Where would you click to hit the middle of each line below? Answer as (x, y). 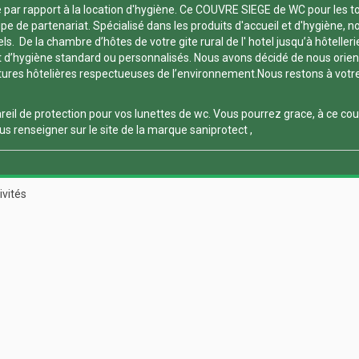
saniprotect (219, 129)
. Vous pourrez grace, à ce (274, 113)
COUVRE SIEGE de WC (252, 9)
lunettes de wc (171, 113)
